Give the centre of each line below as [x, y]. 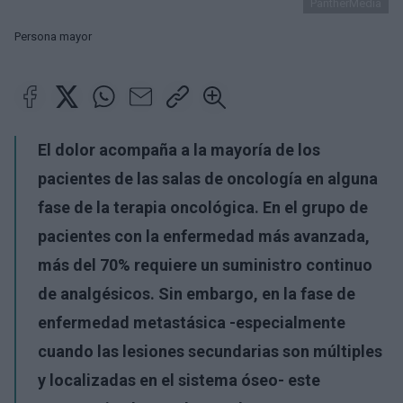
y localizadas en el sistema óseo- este [179, 380]
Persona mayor [53, 36]
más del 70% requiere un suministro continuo [205, 265]
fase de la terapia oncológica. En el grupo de [203, 207]
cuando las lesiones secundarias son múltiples [210, 351]
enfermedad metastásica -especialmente [192, 322]
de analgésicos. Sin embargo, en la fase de [197, 294]
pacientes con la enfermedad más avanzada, [204, 236]
